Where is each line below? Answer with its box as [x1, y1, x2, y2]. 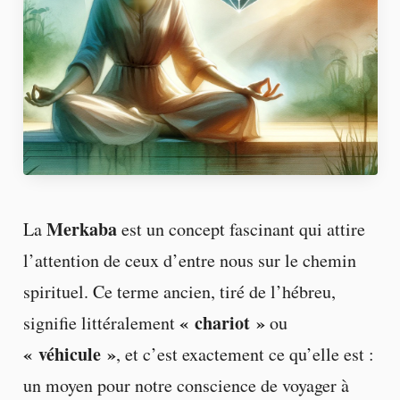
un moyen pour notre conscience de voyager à [22, 372, 349, 397]
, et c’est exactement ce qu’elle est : [115, 341, 374, 366]
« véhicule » [22, 340, 116, 367]
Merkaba [46, 215, 117, 242]
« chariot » [179, 309, 265, 336]
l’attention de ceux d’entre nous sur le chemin [22, 247, 356, 272]
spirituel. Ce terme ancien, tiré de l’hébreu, [22, 279, 336, 304]
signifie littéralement [22, 310, 179, 335]
